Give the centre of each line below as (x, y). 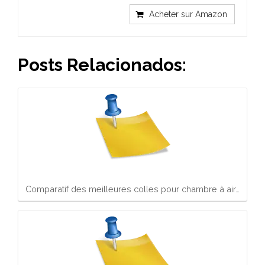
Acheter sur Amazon (188, 14)
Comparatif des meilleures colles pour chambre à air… (132, 189)
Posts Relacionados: (102, 65)
